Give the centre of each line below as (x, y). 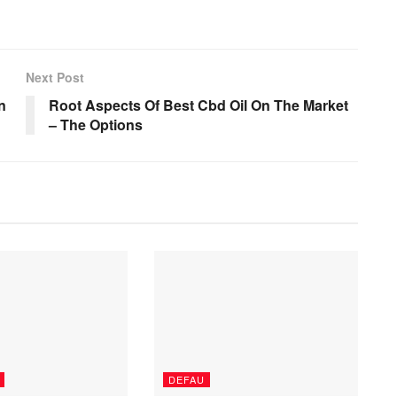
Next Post (55, 77)
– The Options (96, 124)
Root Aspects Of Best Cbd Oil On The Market (198, 105)
